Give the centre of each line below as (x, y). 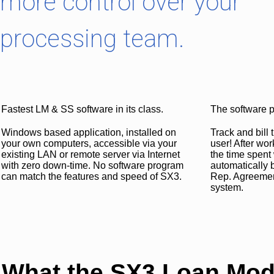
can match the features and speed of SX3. (91, 176)
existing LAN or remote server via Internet (91, 154)
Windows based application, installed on (89, 132)
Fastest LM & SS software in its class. (82, 109)
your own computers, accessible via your (89, 143)
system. (227, 187)
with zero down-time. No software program (92, 165)
